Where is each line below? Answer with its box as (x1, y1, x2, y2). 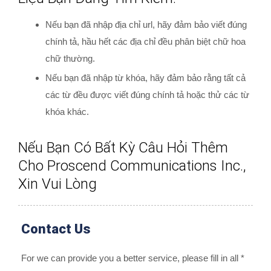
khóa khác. (45, 106, 89, 117)
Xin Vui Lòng (18, 175, 97, 192)
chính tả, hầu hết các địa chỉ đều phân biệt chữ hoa (45, 36, 246, 47)
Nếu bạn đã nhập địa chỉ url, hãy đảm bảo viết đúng (45, 19, 247, 30)
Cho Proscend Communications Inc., (18, 157, 246, 174)
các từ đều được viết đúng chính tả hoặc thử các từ (45, 90, 249, 100)
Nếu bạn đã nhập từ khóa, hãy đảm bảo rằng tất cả (45, 73, 246, 83)
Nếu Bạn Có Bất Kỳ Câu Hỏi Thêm (18, 139, 228, 156)
